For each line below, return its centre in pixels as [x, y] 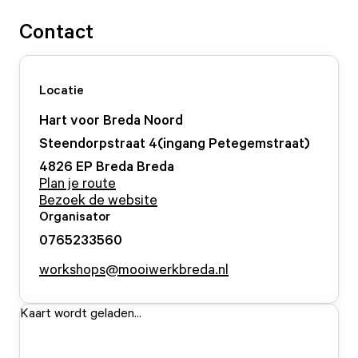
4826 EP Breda [86, 165]
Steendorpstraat [92, 142]
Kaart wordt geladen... [81, 312]
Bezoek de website [98, 199]
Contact [56, 30]
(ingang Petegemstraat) [234, 142]
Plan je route [78, 182]
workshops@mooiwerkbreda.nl [134, 268]
